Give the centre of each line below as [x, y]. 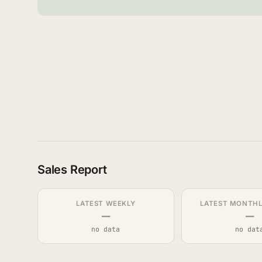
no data [106, 229]
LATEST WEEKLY [106, 204]
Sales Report [72, 170]
